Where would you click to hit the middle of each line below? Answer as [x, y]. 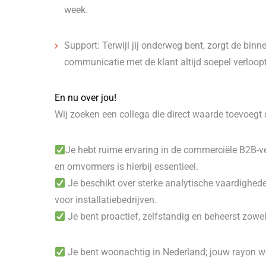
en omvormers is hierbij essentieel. [126, 167]
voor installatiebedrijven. [106, 200]
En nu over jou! [85, 98]
